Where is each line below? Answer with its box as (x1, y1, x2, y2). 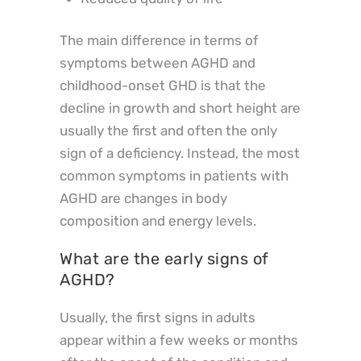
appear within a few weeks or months (60, 331, 298, 348)
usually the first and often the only (60, 122, 277, 139)
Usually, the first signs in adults (60, 309, 255, 326)
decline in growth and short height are (60, 99, 301, 116)
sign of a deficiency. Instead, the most (60, 144, 300, 161)
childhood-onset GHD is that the (60, 77, 266, 93)
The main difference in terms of (60, 31, 259, 48)
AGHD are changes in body (60, 189, 227, 206)
